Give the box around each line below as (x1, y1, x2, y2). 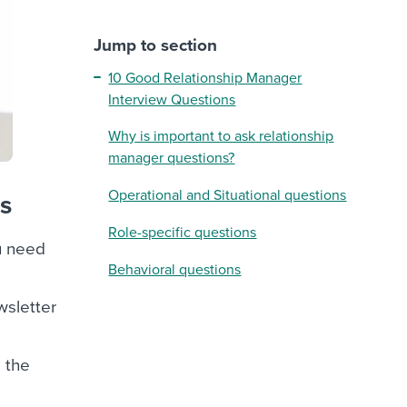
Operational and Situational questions (108, 186, 347, 204)
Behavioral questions (108, 261, 242, 279)
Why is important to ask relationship (108, 127, 334, 145)
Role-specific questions (108, 223, 257, 242)
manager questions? (108, 149, 235, 167)
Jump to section (94, 35, 218, 55)
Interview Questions (108, 91, 236, 109)
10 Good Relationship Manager (108, 69, 303, 87)
